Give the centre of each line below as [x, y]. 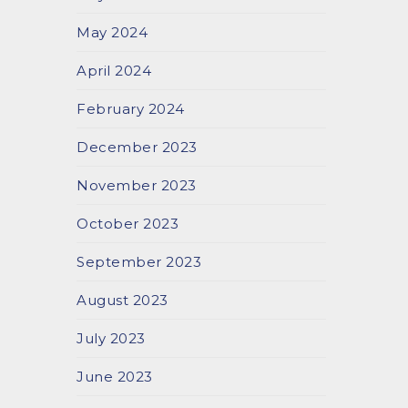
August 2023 [122, 300]
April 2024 [114, 71]
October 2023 [128, 224]
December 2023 [137, 147]
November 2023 [137, 185]
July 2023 [111, 338]
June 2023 [115, 377]
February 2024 [131, 109]
